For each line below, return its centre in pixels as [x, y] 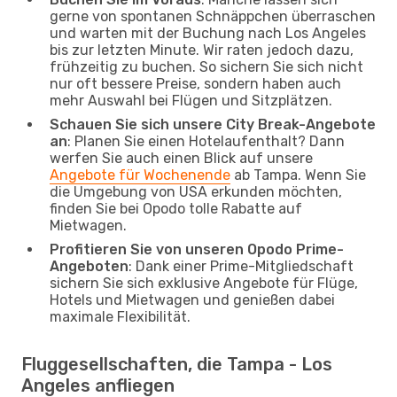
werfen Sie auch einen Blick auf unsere [181, 158]
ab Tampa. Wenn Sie [298, 175]
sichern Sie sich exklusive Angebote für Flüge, [204, 283]
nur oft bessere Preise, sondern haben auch [195, 83]
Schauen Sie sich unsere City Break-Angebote [213, 124]
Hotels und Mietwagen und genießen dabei [192, 300]
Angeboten [89, 266]
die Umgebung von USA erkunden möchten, [196, 191]
